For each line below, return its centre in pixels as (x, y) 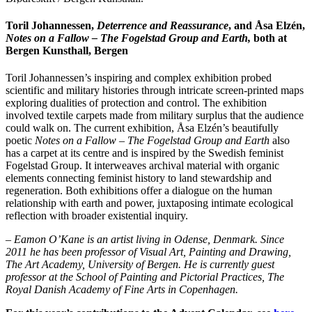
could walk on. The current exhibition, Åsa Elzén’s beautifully (142, 128)
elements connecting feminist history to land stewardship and (139, 178)
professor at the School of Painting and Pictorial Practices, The (145, 277)
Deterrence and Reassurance (163, 25)
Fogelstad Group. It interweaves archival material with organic (142, 166)
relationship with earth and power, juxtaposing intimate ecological (149, 203)
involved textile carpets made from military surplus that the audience (155, 116)
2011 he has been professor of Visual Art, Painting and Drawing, (148, 252)
